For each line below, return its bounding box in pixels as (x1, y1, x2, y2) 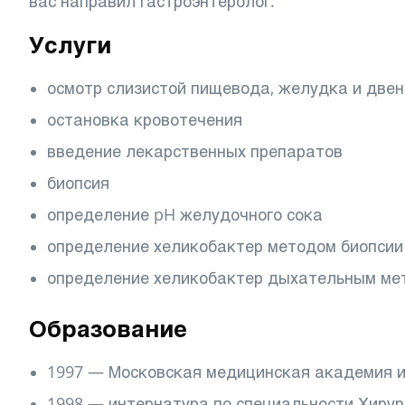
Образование (29, 315, 187, 343)
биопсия (47, 174, 109, 193)
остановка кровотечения (47, 110, 242, 129)
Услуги (29, 31, 111, 59)
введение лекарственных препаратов (47, 142, 343, 161)
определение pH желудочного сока (47, 205, 323, 224)
